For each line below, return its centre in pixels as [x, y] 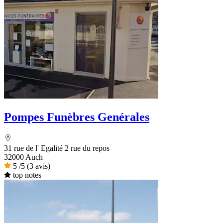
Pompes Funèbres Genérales [77, 117]
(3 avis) [39, 166]
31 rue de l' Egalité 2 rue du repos [57, 148]
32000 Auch [23, 157]
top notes [27, 175]
